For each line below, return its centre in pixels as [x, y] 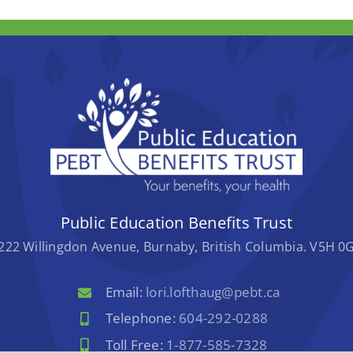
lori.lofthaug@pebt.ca [213, 292]
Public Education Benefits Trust [176, 223]
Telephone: [142, 318]
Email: [126, 292]
